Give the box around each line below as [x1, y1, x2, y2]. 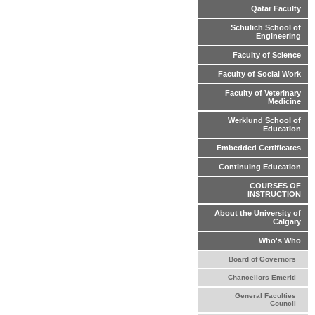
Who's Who [259, 236, 301, 245]
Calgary [273, 217, 301, 226]
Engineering [256, 32, 301, 41]
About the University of [214, 209, 301, 218]
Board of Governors [228, 255, 296, 264]
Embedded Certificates [217, 143, 301, 153]
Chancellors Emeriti [227, 274, 296, 282]
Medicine [268, 97, 301, 106]
